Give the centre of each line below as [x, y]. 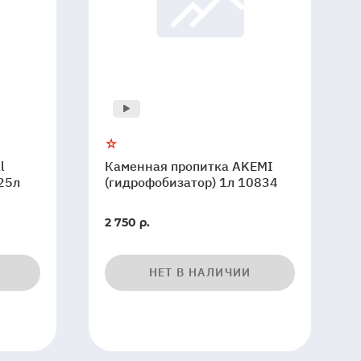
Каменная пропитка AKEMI [189, 166]
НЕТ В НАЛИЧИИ [200, 272]
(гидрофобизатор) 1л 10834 [192, 182]
